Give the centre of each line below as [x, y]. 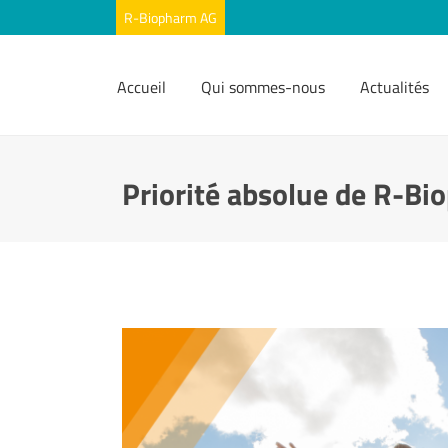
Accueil [141, 87]
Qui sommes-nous [263, 87]
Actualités [394, 87]
